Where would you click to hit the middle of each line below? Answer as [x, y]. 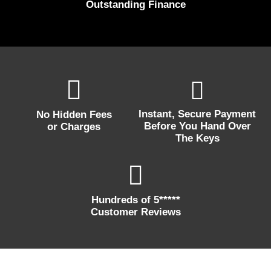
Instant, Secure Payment [197, 114]
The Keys [197, 138]
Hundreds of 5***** [135, 200]
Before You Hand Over [197, 126]
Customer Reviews [135, 212]
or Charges [74, 126]
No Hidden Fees [74, 114]
